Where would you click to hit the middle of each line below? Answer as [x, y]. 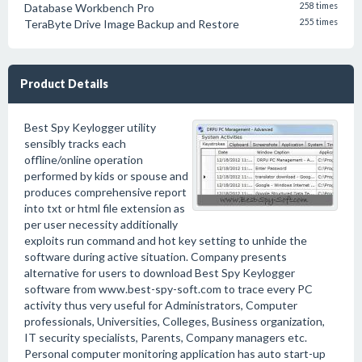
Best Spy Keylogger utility [90, 127]
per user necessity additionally [101, 224]
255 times [319, 22]
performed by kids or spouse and [106, 176]
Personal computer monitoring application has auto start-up [175, 354]
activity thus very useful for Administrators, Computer [161, 305]
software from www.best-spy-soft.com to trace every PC [168, 289]
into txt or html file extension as [105, 208]
